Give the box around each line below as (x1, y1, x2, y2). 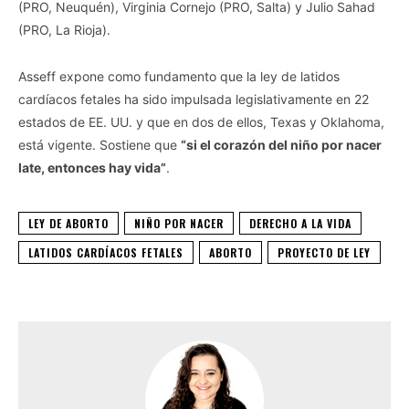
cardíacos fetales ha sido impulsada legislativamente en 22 (18, 91, 369, 108)
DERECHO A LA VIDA (249, 215, 351, 232)
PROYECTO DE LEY (278, 245, 371, 261)
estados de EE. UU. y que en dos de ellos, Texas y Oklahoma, (18, 114, 384, 131)
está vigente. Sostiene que (18, 137, 181, 153)
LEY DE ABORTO (28, 215, 109, 232)
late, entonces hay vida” (18, 160, 166, 176)
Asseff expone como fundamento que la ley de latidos (18, 68, 340, 85)
